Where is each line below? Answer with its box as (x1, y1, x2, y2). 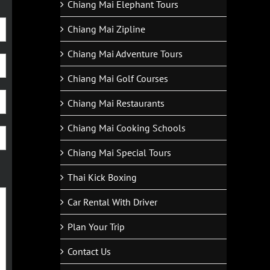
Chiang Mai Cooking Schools (67, 121, 186, 134)
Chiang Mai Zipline (67, 22, 145, 35)
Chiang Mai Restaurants (67, 96, 165, 109)
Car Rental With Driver (67, 195, 157, 208)
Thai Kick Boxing (67, 171, 137, 183)
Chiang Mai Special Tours (67, 146, 171, 159)
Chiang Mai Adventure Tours (67, 47, 183, 60)
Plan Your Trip (67, 220, 125, 233)
